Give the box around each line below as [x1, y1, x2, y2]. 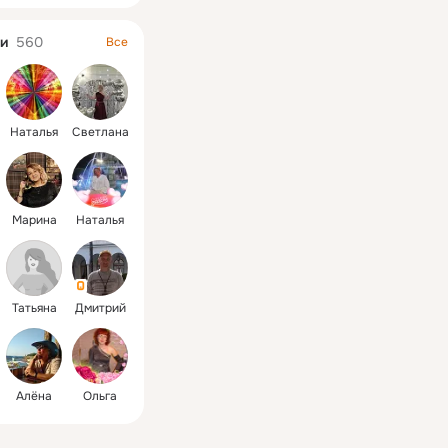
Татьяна [11, 300, 57, 316]
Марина [11, 212, 57, 228]
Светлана [71, 124, 129, 140]
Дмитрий [74, 300, 126, 316]
